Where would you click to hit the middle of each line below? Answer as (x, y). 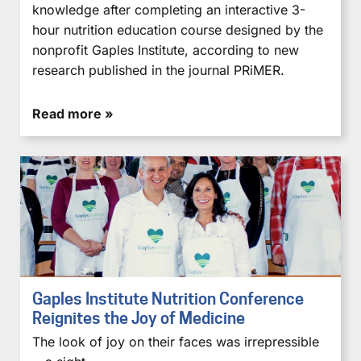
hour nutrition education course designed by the (178, 29)
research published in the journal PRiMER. (158, 70)
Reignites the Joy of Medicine (139, 318)
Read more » (73, 113)
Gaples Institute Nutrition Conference (168, 299)
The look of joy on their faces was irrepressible (176, 341)
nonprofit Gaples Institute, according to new (166, 50)
